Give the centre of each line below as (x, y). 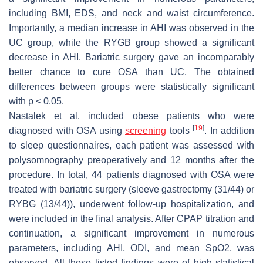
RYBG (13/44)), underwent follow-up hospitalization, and (131, 204)
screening (146, 130)
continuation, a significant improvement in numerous (131, 233)
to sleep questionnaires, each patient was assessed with (131, 145)
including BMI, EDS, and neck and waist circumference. (131, 13)
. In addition (229, 130)
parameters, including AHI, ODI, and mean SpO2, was (131, 248)
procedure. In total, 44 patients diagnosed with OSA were (131, 174)
